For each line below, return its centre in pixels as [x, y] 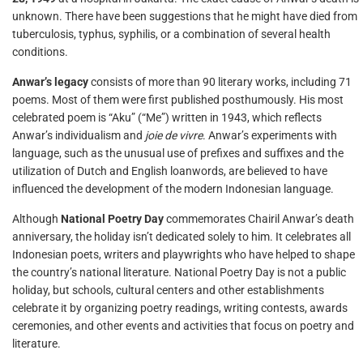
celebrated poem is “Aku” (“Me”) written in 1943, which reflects [167, 117]
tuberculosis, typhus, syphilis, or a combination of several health [171, 34]
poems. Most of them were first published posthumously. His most [178, 100]
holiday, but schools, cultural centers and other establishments [168, 290]
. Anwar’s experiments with [270, 135]
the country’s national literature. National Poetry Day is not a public [179, 272]
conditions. [40, 52]
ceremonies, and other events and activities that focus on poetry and [183, 326]
